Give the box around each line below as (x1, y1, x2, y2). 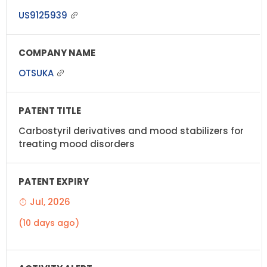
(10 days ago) (18, 216, 79, 229)
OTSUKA (18, 66, 56, 79)
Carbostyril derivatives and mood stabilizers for (18, 124, 244, 137)
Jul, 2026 (27, 195, 70, 208)
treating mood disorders (18, 137, 135, 150)
